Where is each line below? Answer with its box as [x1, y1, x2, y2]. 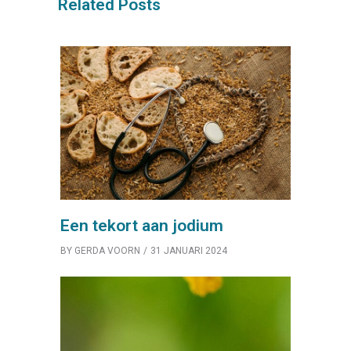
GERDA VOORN [74, 245, 140, 257]
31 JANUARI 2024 [150, 245, 227, 257]
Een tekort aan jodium [60, 216, 223, 236]
